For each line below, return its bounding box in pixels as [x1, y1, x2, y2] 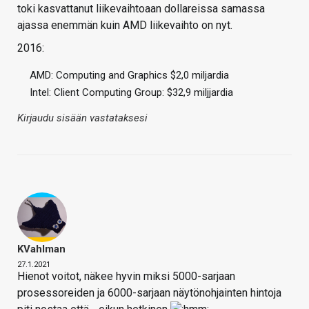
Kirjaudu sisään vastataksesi [17, 112, 148, 125]
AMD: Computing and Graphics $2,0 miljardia [30, 69, 229, 82]
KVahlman [17, 243, 66, 256]
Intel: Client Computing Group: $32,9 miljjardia [30, 86, 233, 99]
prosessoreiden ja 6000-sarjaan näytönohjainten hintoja [17, 286, 281, 300]
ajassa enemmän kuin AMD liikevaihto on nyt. [17, 19, 232, 32]
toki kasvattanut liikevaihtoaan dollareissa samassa [17, 2, 265, 16]
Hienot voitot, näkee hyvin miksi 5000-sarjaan [17, 270, 235, 283]
